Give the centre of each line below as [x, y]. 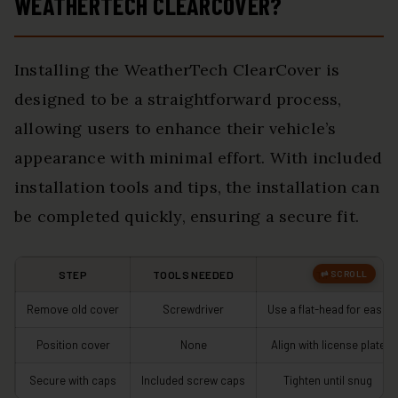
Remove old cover [73, 310]
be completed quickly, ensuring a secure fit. [187, 217]
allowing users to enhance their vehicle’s [175, 129]
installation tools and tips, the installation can [197, 187]
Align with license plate [328, 345]
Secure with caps [73, 381]
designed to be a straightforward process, [178, 99]
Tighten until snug [328, 381]
